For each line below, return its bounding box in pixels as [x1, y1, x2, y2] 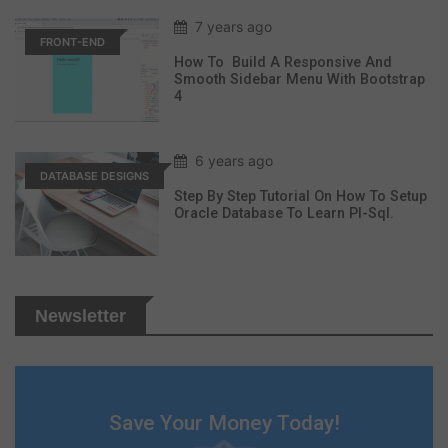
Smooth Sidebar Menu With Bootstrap [174, 71, 425, 89]
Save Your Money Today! [108, 411, 340, 436]
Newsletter [35, 306, 126, 327]
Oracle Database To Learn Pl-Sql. [174, 205, 394, 223]
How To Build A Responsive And [174, 54, 392, 72]
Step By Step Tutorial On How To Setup [174, 188, 427, 206]
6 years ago [195, 152, 273, 170]
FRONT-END [40, 35, 105, 50]
